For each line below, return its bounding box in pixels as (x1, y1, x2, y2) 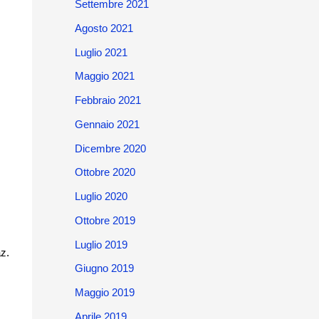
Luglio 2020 (74, 190, 127, 202)
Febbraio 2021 (74, 94, 141, 106)
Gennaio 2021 (74, 117, 140, 130)
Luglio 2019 (74, 238, 127, 251)
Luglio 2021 (74, 46, 127, 58)
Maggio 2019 (74, 286, 135, 298)
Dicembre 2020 (74, 142, 146, 155)
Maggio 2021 (74, 70, 135, 83)
